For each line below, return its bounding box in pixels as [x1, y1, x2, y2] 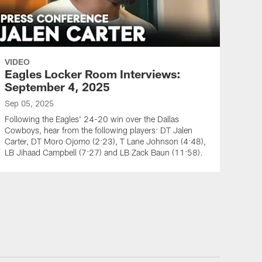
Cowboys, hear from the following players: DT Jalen [5, 125, 192, 135]
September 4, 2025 [5, 80, 110, 94]
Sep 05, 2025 [5, 98, 54, 108]
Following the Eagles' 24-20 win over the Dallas [5, 114, 179, 124]
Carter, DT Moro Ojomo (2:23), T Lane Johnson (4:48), [5, 136, 206, 146]
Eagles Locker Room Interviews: [5, 67, 181, 81]
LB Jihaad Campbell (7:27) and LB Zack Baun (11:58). [5, 147, 203, 157]
